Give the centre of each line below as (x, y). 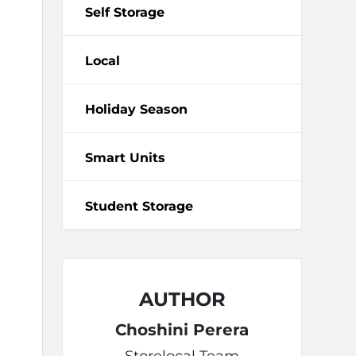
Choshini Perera (182, 330)
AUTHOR (182, 299)
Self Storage (125, 12)
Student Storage (139, 206)
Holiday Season (136, 109)
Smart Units (125, 158)
